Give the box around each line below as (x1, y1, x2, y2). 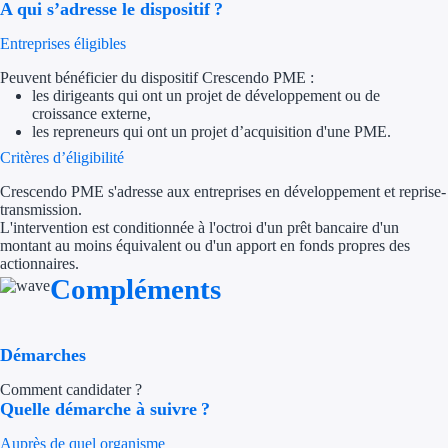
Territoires (252, 158, 325, 175)
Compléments (50, 273, 221, 306)
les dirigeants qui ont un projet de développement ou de (32, 87, 380, 105)
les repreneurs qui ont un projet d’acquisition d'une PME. (32, 123, 391, 141)
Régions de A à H (284, 201, 401, 218)
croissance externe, (32, 105, 151, 123)
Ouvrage (284, 108, 344, 125)
